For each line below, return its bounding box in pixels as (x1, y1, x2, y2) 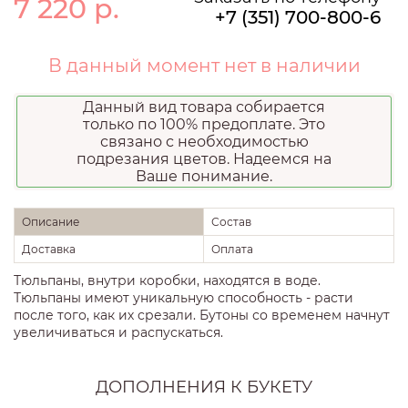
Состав (211, 215, 251, 229)
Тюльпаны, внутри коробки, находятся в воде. (14, 272, 321, 290)
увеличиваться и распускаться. (14, 324, 223, 342)
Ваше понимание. (136, 168, 272, 186)
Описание (22, 215, 79, 229)
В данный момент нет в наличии (47, 55, 361, 77)
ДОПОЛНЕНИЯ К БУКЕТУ (96, 376, 312, 397)
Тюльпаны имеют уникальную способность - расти (14, 290, 353, 307)
